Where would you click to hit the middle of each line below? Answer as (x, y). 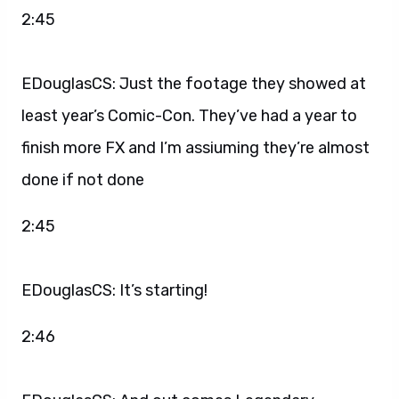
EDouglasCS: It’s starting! (114, 290)
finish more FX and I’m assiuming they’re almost (195, 147)
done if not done (83, 179)
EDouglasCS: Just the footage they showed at (194, 83)
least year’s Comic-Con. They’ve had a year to (189, 115)
